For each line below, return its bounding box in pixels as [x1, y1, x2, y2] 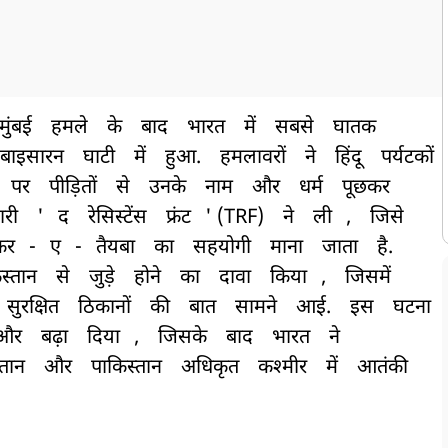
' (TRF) [205, 205, 269, 232]
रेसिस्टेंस [88, 205, 147, 232]
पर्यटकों [381, 145, 434, 172]
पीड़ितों [49, 175, 97, 202]
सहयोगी [193, 235, 251, 262]
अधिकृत [181, 355, 239, 382]
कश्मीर [258, 355, 307, 382]
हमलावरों [220, 145, 286, 172]
